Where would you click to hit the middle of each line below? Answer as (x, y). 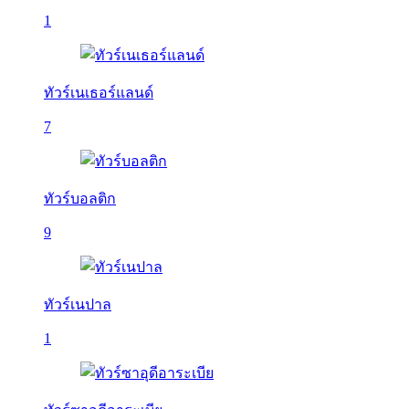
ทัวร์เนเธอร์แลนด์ (99, 93)
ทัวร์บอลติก (80, 199)
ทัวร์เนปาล (78, 304)
